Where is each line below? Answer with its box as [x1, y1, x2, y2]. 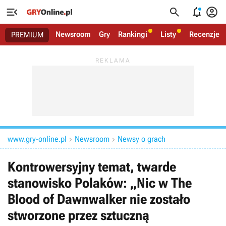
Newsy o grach [118, 134, 165, 144]
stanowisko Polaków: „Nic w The [8, 175, 192, 191]
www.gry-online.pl [8, 134, 67, 144]
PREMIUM [11, 30, 44, 39]
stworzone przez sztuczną [8, 207, 149, 223]
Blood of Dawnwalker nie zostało [8, 191, 190, 207]
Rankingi [118, 30, 147, 39]
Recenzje [189, 30, 219, 39]
